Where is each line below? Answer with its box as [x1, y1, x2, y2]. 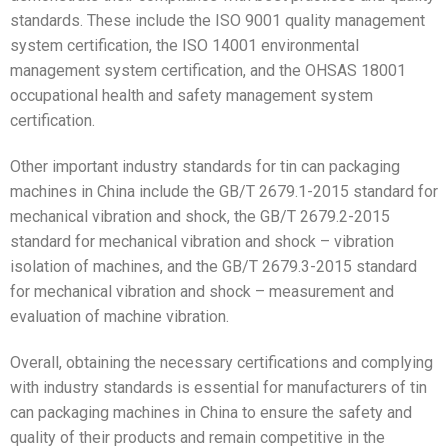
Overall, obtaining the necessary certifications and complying [10, 352, 433, 372]
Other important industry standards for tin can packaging [10, 156, 400, 176]
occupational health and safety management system [10, 85, 373, 105]
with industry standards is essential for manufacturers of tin [10, 377, 427, 397]
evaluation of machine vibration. [10, 306, 229, 326]
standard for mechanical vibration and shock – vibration [10, 231, 394, 251]
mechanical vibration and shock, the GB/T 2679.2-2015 [10, 206, 390, 226]
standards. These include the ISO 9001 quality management [10, 10, 425, 30]
